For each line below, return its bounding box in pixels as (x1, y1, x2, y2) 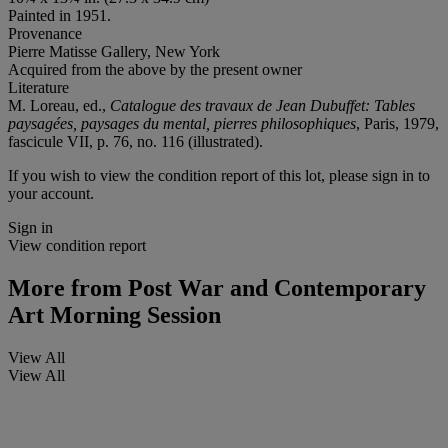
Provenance (8, 24, 82, 42)
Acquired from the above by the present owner (8, 60, 302, 78)
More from (8, 274, 122, 301)
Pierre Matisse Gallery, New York (8, 42, 220, 60)
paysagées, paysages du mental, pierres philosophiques (8, 114, 356, 132)
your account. (8, 184, 94, 202)
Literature (8, 78, 69, 96)
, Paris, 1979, (356, 114, 439, 132)
